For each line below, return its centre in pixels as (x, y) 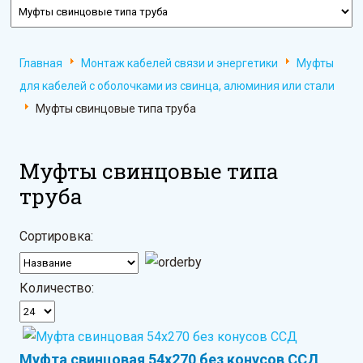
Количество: (57, 288)
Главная (41, 63)
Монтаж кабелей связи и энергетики (180, 63)
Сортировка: (57, 236)
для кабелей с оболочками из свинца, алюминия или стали (177, 86)
